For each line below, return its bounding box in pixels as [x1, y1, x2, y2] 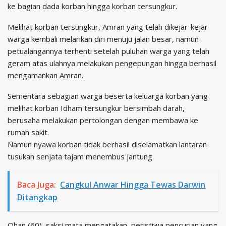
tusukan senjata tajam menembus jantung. [8, 151, 154, 161]
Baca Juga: [17, 179, 56, 190]
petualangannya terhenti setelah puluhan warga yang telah [8, 45, 209, 56]
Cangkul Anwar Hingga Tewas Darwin [60, 179, 205, 190]
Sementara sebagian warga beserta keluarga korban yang [8, 90, 208, 101]
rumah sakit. [8, 127, 49, 137]
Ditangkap [17, 191, 58, 203]
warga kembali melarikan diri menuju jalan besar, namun [8, 33, 199, 44]
